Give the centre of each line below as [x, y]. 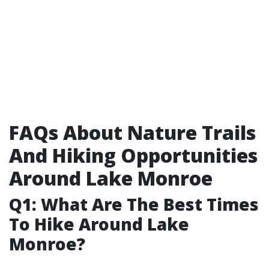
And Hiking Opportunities [133, 155]
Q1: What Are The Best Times [134, 204]
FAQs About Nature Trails [132, 132]
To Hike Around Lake [99, 224]
